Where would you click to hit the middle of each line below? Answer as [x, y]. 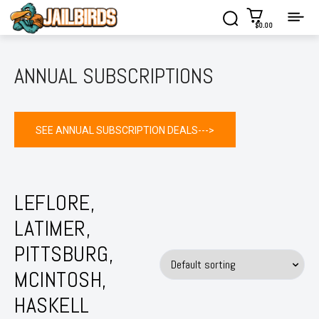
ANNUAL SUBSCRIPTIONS [114, 76]
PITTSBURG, [64, 254]
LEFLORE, [54, 203]
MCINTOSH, [61, 279]
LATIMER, [52, 228]
